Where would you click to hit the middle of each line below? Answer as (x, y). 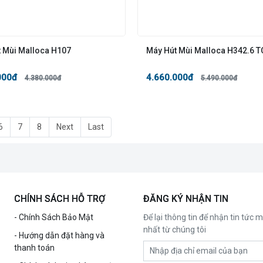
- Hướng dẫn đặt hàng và (59, 235)
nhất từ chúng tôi (175, 229)
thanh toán (34, 247)
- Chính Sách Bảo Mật (54, 217)
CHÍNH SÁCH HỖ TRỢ (60, 198)
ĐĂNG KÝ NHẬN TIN (186, 198)
